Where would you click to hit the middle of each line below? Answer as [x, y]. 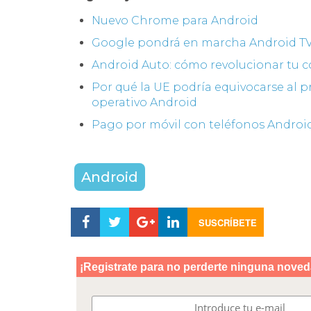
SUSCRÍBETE [227, 222]
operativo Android [144, 102]
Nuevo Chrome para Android [175, 20]
